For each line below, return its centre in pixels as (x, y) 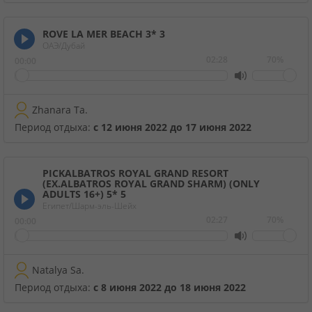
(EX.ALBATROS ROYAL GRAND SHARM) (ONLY (151, 184)
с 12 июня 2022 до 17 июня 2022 (172, 127)
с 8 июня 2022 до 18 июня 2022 (170, 287)
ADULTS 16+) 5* (81, 194)
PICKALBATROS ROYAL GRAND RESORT (135, 173)
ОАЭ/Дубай (64, 46)
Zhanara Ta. (60, 110)
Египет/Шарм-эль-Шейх (89, 206)
